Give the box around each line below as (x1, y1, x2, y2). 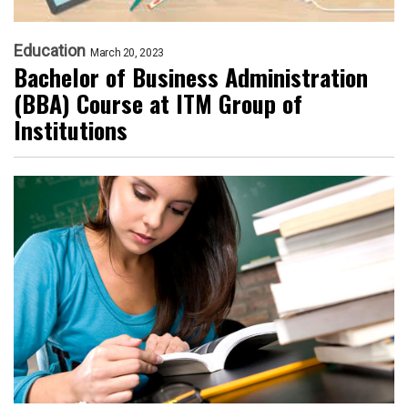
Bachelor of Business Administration (14, 58, 368, 95)
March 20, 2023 (90, 46, 164, 59)
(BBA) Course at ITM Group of (14, 85, 302, 121)
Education (14, 40, 86, 60)
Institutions (14, 111, 127, 148)
